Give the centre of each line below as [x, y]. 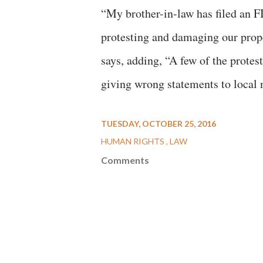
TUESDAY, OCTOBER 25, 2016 [159, 124]
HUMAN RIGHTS [134, 141]
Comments [125, 160]
